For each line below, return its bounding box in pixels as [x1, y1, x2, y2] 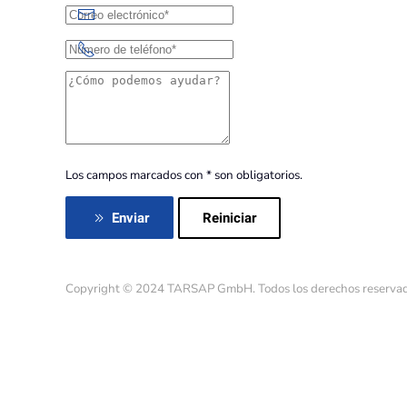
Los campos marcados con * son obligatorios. [65, 167, 303, 184]
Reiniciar [203, 207, 256, 228]
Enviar [112, 208, 149, 229]
